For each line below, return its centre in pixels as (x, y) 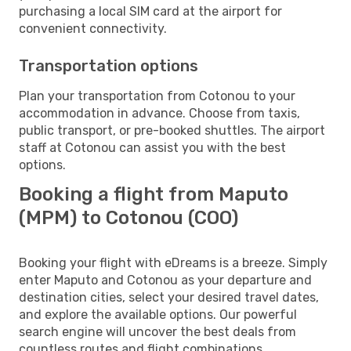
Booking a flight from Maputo (154, 194)
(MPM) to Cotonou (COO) (128, 217)
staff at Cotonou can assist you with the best (152, 147)
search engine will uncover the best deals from (157, 331)
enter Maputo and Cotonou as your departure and (165, 280)
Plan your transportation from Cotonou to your (157, 96)
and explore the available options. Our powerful (158, 314)
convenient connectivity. (93, 28)
